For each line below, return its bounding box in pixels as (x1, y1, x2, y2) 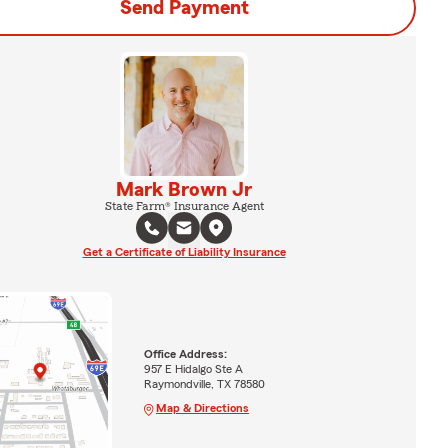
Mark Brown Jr (116, 180, 252, 200)
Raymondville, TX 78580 (143, 377, 265, 390)
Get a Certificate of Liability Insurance (82, 246, 286, 258)
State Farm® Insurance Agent (104, 200, 264, 212)
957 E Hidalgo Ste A (143, 362, 243, 375)
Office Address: (143, 347, 227, 360)
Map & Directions (155, 401, 249, 414)
